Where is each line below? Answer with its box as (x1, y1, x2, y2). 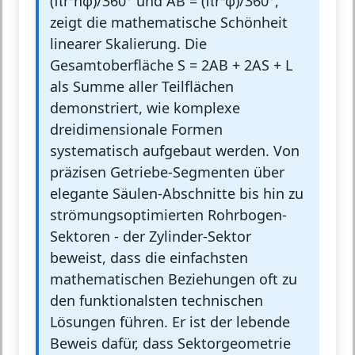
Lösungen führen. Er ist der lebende (50, 312, 290, 332)
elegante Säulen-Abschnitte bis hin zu (50, 184, 303, 204)
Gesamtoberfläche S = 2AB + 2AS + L (50, 55, 292, 75)
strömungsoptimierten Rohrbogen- (50, 205, 287, 225)
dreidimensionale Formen (50, 120, 223, 139)
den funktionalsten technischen (50, 291, 263, 311)
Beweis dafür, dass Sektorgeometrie (50, 334, 291, 353)
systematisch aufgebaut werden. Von (50, 141, 300, 161)
